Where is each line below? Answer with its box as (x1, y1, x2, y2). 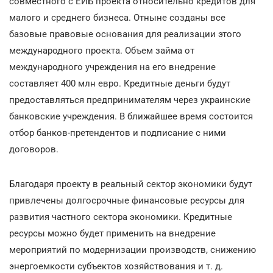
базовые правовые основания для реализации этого (9, 28, 241, 40)
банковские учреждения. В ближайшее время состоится (9, 110, 253, 122)
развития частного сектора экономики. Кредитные (9, 211, 232, 222)
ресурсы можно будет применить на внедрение (9, 227, 216, 239)
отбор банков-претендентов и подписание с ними (9, 127, 226, 138)
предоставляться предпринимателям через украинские (9, 94, 250, 105)
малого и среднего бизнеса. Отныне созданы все (9, 12, 225, 23)
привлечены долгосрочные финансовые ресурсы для (9, 194, 244, 206)
